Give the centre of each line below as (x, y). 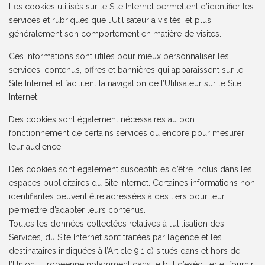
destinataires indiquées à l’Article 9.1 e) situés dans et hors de (125, 251)
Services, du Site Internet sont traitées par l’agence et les (116, 237)
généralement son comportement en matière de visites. (115, 34)
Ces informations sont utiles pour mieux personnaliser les (119, 56)
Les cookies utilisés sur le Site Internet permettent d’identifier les (132, 7)
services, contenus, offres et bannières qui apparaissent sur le (126, 70)
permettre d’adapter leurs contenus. (77, 210)
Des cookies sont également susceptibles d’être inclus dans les (131, 169)
